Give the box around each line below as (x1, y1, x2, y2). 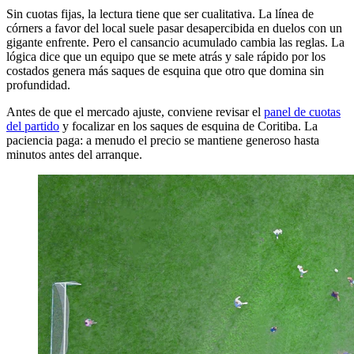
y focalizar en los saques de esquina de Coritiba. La (59, 119, 318, 134)
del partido (6, 119, 59, 134)
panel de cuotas (264, 105, 341, 119)
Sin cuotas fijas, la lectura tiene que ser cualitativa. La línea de (6, 7, 314, 21)
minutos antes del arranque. (6, 148, 142, 162)
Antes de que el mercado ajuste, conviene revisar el (6, 105, 264, 119)
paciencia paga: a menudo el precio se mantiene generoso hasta (6, 134, 319, 148)
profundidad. (6, 78, 70, 92)
